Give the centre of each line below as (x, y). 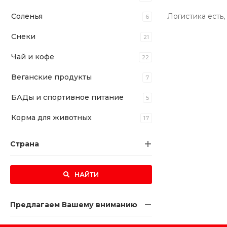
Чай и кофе (33, 57)
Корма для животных (51, 118)
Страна (25, 144)
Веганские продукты (51, 77)
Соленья (27, 16)
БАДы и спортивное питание (67, 97)
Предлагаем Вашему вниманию (74, 205)
